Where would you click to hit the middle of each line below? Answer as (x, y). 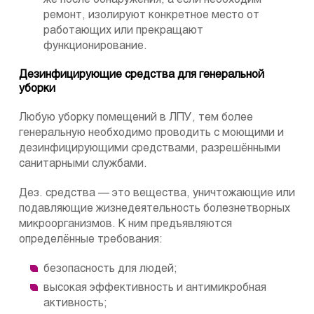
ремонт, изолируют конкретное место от (151, 15)
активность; (75, 303)
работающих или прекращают (123, 31)
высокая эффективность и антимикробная (155, 288)
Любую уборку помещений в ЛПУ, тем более (136, 118)
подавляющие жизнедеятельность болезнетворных (155, 209)
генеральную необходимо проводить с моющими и (151, 133)
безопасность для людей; (110, 269)
